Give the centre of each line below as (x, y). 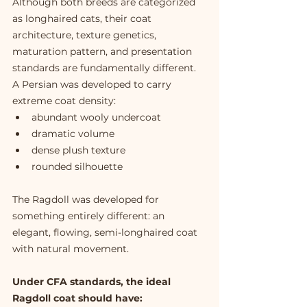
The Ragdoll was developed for (87, 200)
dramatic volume (73, 134)
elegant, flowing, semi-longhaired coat (106, 233)
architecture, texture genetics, (86, 35)
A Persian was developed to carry (93, 85)
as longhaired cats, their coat (83, 19)
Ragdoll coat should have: (77, 298)
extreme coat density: (64, 101)
